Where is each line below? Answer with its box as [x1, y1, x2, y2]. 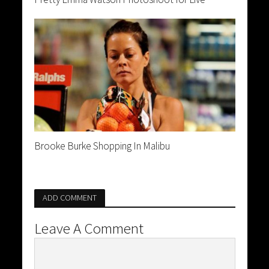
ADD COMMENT [42, 192, 97, 203]
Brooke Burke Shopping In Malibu [34, 139, 170, 153]
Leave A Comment [34, 218, 144, 238]
